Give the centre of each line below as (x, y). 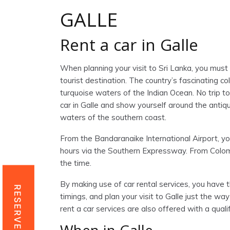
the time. (76, 163)
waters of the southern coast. (113, 118)
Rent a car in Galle (129, 47)
